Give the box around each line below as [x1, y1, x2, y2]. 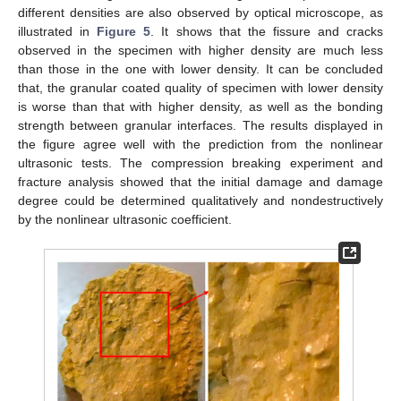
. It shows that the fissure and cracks [150, 23, 384, 38]
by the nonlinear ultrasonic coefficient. [18, 211, 232, 226]
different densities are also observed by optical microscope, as [18, 4, 383, 20]
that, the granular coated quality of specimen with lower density [18, 80, 383, 95]
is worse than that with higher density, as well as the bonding [18, 98, 383, 114]
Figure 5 [97, 23, 151, 38]
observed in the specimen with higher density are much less [18, 42, 383, 57]
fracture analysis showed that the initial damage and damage [18, 174, 383, 189]
